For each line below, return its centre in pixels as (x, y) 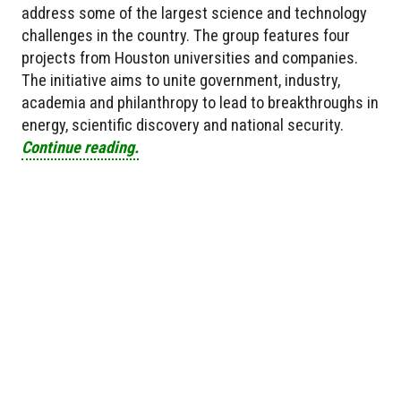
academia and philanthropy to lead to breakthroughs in (200, 102)
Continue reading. (80, 147)
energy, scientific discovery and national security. (183, 124)
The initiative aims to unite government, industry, (181, 80)
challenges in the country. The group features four (186, 35)
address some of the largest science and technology (194, 13)
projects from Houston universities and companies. (190, 57)
